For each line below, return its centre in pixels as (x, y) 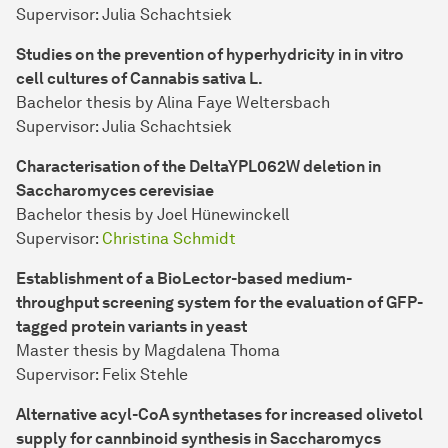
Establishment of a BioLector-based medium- (184, 279)
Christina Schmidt (169, 239)
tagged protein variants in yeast (131, 327)
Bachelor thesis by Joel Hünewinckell (152, 215)
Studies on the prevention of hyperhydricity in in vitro (210, 55)
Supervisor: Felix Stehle (102, 375)
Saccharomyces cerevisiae (115, 191)
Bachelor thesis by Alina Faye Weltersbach (173, 103)
